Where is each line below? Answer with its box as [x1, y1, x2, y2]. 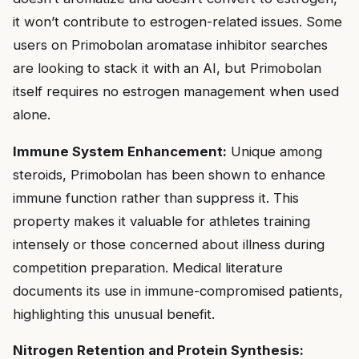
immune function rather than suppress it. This [13, 189, 299, 206]
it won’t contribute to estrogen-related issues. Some [13, 13, 342, 30]
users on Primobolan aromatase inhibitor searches [13, 36, 328, 53]
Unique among [227, 143, 322, 159]
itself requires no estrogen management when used [13, 83, 339, 99]
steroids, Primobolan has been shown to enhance [13, 166, 325, 183]
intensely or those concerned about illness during [13, 236, 325, 252]
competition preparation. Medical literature [13, 259, 283, 276]
